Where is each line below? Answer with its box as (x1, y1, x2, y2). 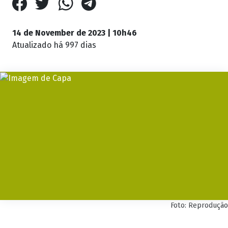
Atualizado (12, 40, 53, 50)
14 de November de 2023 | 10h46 (12, 28, 137, 38)
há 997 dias (53, 40, 96, 50)
